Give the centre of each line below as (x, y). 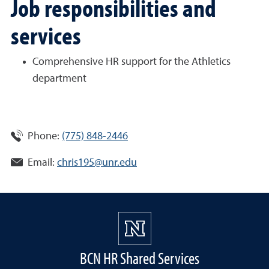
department (59, 79)
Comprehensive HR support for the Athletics (131, 62)
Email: (41, 163)
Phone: (44, 136)
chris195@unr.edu (97, 163)
